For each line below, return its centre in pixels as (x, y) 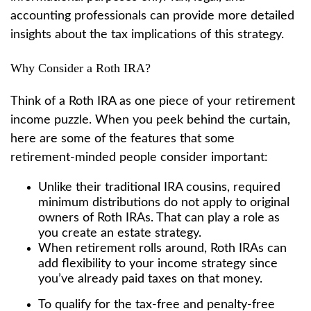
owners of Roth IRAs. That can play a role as (159, 218)
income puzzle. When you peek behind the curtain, (150, 120)
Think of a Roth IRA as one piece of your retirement (153, 101)
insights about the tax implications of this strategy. (147, 35)
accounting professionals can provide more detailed (152, 16)
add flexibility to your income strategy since (158, 263)
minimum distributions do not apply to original (164, 202)
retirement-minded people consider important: (139, 157)
